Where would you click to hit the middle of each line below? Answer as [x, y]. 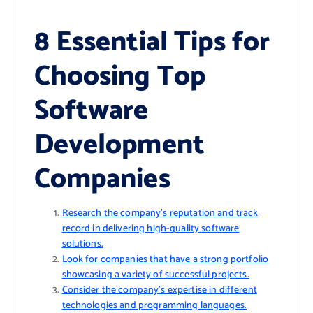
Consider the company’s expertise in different [159, 291]
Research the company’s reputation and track [160, 214]
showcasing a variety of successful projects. [155, 275]
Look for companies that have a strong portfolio [165, 260]
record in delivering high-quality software [151, 229]
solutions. [82, 245]
